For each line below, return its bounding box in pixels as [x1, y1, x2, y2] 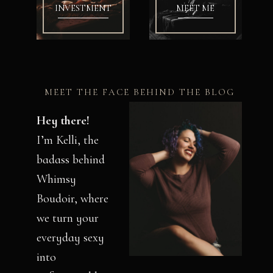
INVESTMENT [54, 2, 112, 13]
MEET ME [176, 2, 215, 13]
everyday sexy [37, 230, 105, 245]
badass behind [37, 152, 105, 167]
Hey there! [37, 113, 90, 128]
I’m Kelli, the [37, 132, 99, 147]
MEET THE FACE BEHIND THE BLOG [44, 86, 235, 97]
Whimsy [37, 171, 77, 186]
